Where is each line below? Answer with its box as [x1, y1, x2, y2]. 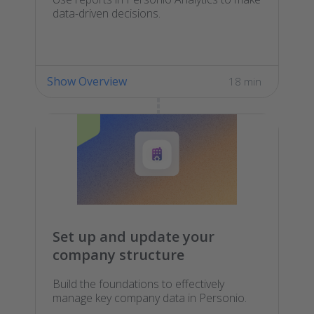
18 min [228, 74, 261, 89]
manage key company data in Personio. [53, 289, 247, 306]
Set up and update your [53, 226, 214, 246]
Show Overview [47, 74, 127, 90]
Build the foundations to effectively [53, 275, 224, 292]
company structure [53, 245, 184, 264]
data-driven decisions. [53, 6, 161, 22]
